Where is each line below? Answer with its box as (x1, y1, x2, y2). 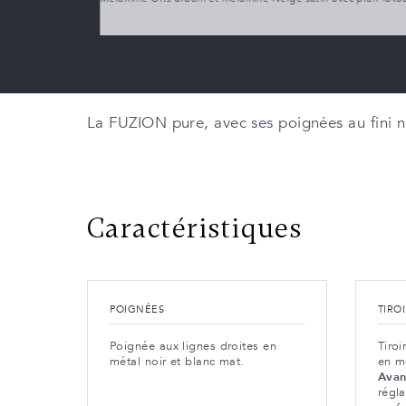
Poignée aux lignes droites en (110, 337, 277, 354)
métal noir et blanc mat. (110, 353, 245, 370)
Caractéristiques (87, 211, 303, 246)
